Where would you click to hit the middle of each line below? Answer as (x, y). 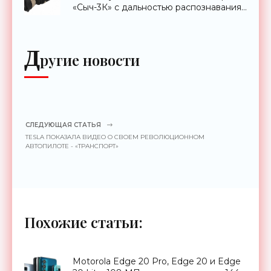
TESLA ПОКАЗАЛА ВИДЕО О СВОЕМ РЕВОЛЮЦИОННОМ (115, 137)
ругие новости (90, 60)
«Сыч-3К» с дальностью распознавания (157, 7)
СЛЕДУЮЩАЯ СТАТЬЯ (63, 125)
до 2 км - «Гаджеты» (116, 18)
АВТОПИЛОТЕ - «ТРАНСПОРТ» (72, 146)
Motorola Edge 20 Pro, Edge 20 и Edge (157, 261)
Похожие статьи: (83, 222)
